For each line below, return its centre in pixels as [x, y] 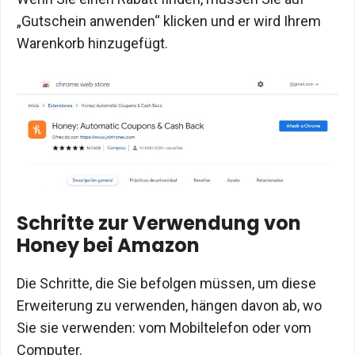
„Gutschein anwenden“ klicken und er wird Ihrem [169, 21]
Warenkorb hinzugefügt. [92, 43]
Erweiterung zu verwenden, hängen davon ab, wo [169, 306]
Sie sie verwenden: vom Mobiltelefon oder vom [164, 328]
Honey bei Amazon [108, 246]
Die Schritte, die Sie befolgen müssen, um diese [166, 284]
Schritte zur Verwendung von [159, 223]
